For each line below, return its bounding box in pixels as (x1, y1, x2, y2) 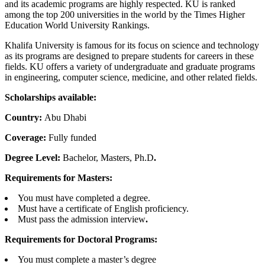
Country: (5, 112, 44, 122)
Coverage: (5, 132, 49, 143)
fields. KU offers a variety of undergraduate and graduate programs (5, 61, 255, 72)
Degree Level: (5, 152, 63, 163)
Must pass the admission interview (18, 214, 146, 224)
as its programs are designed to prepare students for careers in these (5, 50, 254, 61)
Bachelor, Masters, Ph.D (63, 152, 154, 163)
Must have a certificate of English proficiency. (18, 203, 189, 214)
